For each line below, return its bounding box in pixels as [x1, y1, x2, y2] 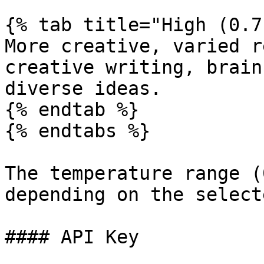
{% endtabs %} [5, 120, 150, 141]
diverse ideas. [5, 78, 161, 99]
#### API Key [5, 226, 139, 247]
